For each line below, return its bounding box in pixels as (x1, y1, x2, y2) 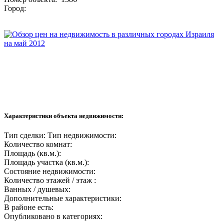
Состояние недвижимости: (4, 167, 95, 176)
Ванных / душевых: (4, 185, 70, 194)
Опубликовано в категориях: (4, 212, 106, 221)
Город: (4, 3, 28, 12)
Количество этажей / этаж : (4, 176, 96, 185)
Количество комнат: (4, 140, 72, 149)
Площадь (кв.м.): (4, 149, 61, 158)
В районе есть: (4, 203, 53, 212)
